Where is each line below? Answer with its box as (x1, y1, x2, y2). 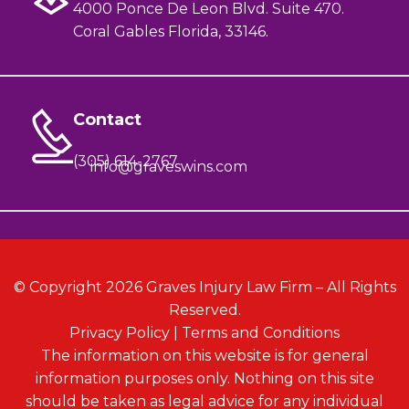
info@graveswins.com (90, 158, 248, 176)
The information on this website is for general (40, 347, 369, 365)
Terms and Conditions (182, 324, 340, 342)
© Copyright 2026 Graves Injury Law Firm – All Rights (13, 278, 396, 297)
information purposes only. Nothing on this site (35, 370, 374, 388)
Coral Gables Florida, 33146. (73, 23, 269, 41)
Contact (73, 110, 142, 131)
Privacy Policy (69, 324, 170, 342)
